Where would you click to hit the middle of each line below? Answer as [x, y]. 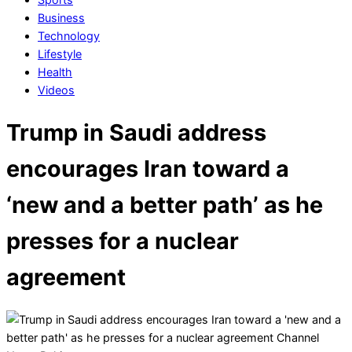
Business [61, 18]
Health [55, 72]
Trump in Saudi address [136, 132]
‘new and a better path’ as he [165, 204]
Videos [56, 90]
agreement [66, 277]
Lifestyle [60, 54]
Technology [69, 36]
